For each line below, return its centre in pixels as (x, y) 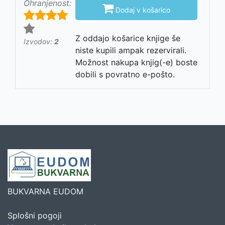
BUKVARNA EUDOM (45, 191)
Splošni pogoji (35, 215)
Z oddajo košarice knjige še (128, 38)
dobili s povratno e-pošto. (125, 74)
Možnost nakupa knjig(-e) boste (136, 62)
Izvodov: (39, 41)
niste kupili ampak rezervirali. (131, 50)
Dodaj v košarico (142, 10)
